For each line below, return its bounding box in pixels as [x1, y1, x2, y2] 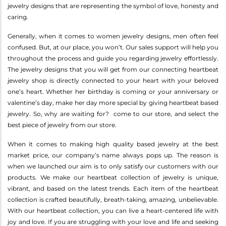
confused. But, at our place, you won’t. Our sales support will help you [8, 43, 218, 51]
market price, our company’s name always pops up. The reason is [8, 151, 218, 159]
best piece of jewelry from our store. [8, 121, 117, 129]
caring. [8, 13, 28, 21]
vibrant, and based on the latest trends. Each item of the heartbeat [8, 184, 218, 192]
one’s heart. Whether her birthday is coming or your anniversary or [8, 87, 218, 95]
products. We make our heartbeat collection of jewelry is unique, [8, 173, 218, 181]
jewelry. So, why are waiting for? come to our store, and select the [8, 109, 218, 118]
